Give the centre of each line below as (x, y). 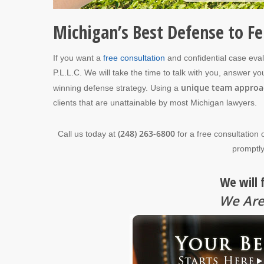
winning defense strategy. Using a (117, 88)
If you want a (78, 58)
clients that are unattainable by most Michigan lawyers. (155, 103)
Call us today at (88, 134)
